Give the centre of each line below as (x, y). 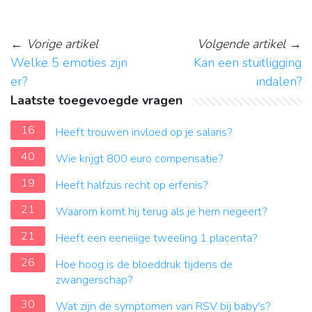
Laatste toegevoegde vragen (96, 101)
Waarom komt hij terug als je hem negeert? (162, 212)
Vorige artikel (62, 44)
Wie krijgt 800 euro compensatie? (140, 159)
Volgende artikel (241, 44)
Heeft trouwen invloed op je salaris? (144, 133)
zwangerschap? (94, 280)
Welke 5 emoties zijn (69, 63)
